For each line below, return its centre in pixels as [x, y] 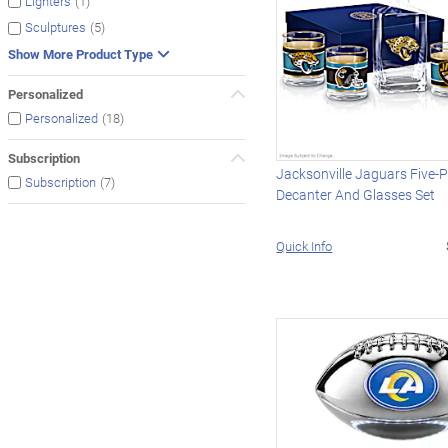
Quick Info [304, 245]
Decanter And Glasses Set [356, 194]
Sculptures [55, 27]
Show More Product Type [80, 53]
